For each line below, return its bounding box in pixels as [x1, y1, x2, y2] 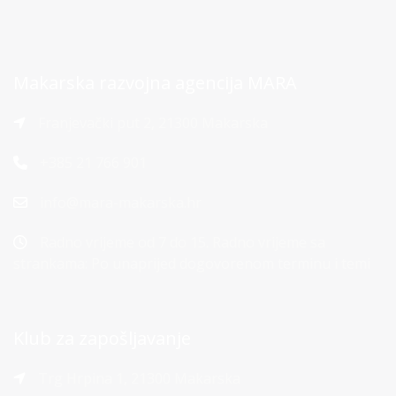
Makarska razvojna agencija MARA [13, 71, 297, 95]
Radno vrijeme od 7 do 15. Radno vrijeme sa [36, 232, 325, 252]
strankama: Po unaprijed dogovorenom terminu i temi [13, 254, 370, 273]
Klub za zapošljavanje [13, 326, 191, 350]
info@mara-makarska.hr [40, 193, 202, 212]
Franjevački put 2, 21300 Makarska [34, 113, 268, 133]
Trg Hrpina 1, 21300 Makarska [34, 369, 240, 388]
